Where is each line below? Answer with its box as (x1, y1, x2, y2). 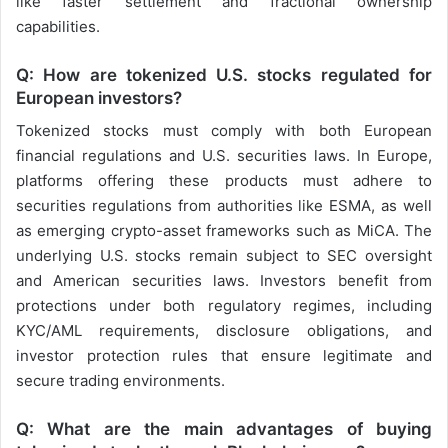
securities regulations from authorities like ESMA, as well (16, 196, 432, 216)
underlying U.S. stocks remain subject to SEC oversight (16, 246, 432, 266)
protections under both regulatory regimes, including (16, 296, 432, 316)
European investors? (16, 87, 182, 108)
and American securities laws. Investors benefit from (16, 271, 432, 291)
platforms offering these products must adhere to (16, 171, 432, 191)
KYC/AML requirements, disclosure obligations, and (16, 321, 432, 341)
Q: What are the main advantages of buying (16, 419, 432, 440)
